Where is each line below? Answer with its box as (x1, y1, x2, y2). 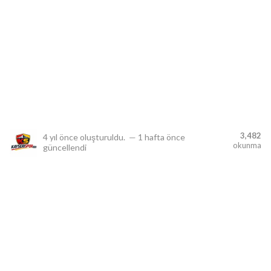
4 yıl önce (43, 132, 78, 142)
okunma (233, 140, 261, 150)
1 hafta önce (138, 132, 185, 142)
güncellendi (43, 142, 87, 152)
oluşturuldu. (78, 132, 127, 142)
